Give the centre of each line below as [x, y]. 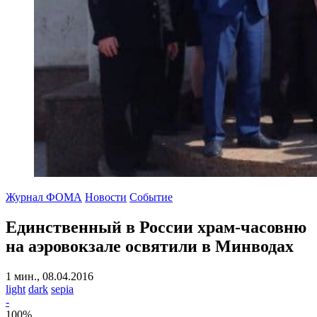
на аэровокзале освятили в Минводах [150, 246]
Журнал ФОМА [44, 197]
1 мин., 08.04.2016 [50, 276]
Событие [151, 197]
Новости [106, 197]
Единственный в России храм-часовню [156, 227]
